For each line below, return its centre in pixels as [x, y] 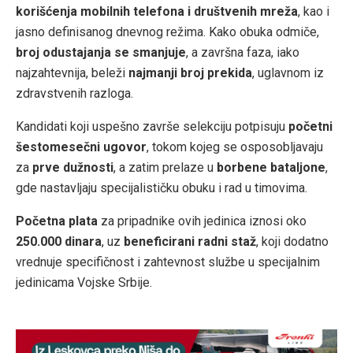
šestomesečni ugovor [81, 147]
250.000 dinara [59, 241]
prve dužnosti [73, 167]
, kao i [314, 11]
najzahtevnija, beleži [72, 72]
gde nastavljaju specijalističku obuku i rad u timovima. [162, 188]
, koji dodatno [292, 241]
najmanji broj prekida [190, 72]
